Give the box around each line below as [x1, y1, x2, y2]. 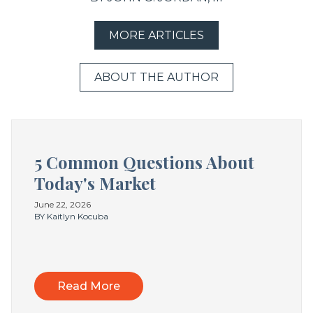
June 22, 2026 [34, 198, 91, 210]
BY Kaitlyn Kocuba [34, 210, 108, 221]
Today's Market [34, 172, 156, 195]
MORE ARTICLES [109, 29, 204, 43]
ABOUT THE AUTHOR [94, 71, 219, 85]
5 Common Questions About [34, 151, 254, 174]
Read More [57, 279, 120, 293]
